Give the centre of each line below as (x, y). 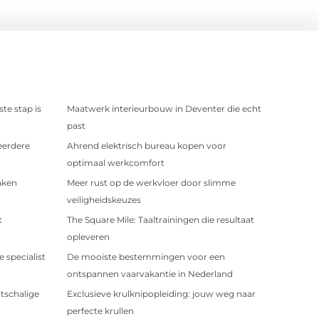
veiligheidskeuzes (104, 199)
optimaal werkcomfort (115, 162)
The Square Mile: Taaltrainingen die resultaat (160, 219)
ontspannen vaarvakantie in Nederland (150, 273)
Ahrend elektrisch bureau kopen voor (146, 145)
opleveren (88, 236)
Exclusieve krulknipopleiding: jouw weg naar (161, 293)
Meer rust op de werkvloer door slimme (151, 182)
